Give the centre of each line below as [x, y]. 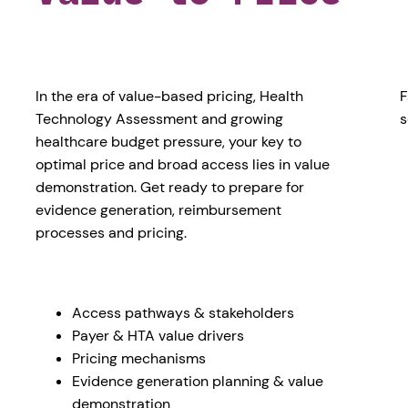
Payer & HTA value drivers [158, 336]
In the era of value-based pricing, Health [170, 97]
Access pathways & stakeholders [184, 313]
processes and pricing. [112, 233]
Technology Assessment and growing [160, 119]
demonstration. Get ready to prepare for [170, 188]
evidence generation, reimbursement [159, 210]
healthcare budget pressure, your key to [169, 142]
